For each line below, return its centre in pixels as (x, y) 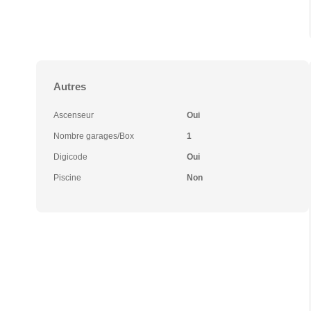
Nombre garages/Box (94, 136)
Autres (70, 86)
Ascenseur (74, 115)
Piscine (67, 178)
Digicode (70, 157)
